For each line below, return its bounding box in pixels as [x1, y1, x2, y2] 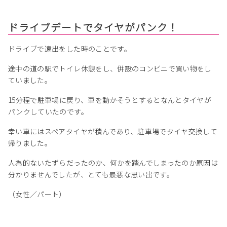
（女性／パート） [8, 189, 66, 200]
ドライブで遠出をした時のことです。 [8, 44, 131, 54]
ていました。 [8, 75, 52, 86]
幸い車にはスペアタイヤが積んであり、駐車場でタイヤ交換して [8, 126, 218, 137]
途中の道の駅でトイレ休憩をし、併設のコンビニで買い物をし [8, 63, 212, 74]
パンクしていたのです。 [8, 106, 88, 117]
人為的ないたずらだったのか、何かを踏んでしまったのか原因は [8, 158, 218, 168]
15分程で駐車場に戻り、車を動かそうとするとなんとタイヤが [8, 95, 212, 105]
